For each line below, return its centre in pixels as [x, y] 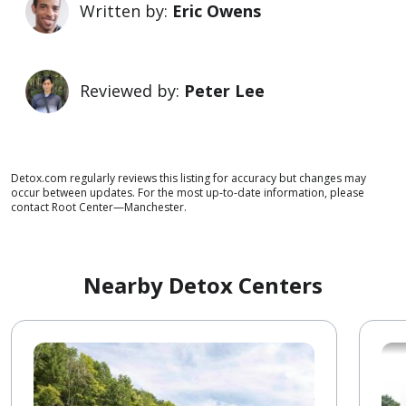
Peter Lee [224, 91]
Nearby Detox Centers [203, 285]
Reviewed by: [132, 91]
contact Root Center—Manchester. [99, 207]
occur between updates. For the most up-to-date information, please [188, 192]
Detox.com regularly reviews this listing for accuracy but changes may [188, 178]
